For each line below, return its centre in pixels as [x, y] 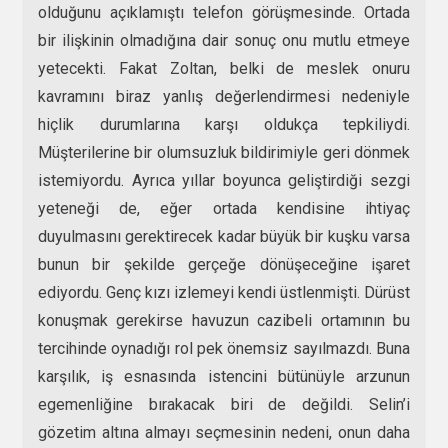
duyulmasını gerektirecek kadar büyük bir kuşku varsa [224, 237]
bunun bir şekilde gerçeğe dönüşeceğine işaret [224, 265]
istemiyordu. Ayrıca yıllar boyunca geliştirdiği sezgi [224, 181]
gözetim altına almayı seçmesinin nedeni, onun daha [224, 433]
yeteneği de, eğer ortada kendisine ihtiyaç [224, 209]
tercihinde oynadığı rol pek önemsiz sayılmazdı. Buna [224, 349]
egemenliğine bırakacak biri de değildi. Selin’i [224, 405]
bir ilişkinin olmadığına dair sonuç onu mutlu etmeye [224, 41]
